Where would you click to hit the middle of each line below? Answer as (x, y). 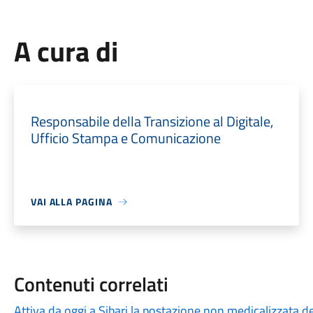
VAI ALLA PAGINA (71, 202)
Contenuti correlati (91, 284)
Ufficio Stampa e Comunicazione (125, 138)
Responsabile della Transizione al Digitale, (152, 121)
